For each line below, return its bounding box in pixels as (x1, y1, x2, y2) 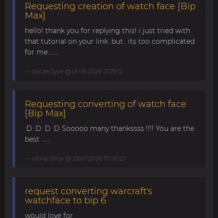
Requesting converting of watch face (25, 98, 186, 109)
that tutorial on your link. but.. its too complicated (25, 36, 195, 46)
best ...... (25, 134, 50, 144)
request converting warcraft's (25, 185, 152, 197)
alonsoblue (32, 154, 64, 162)
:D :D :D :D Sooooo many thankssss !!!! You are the (25, 124, 194, 133)
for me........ (25, 47, 59, 56)
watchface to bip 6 (25, 195, 106, 206)
